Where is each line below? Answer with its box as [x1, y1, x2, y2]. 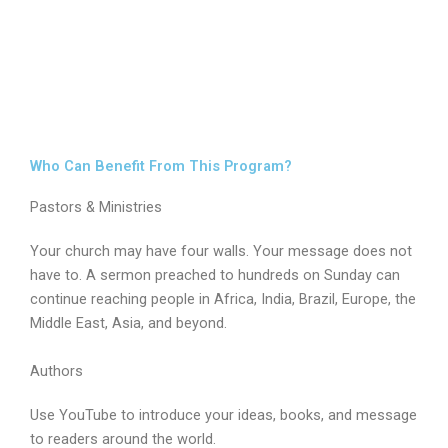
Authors [30, 361, 83, 380]
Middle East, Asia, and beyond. [30, 314, 227, 333]
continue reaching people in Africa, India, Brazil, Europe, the [30, 290, 416, 309]
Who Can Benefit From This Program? [30, 157, 292, 176]
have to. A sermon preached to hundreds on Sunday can [30, 266, 400, 285]
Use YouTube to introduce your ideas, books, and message [30, 405, 417, 424]
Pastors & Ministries [30, 198, 162, 217]
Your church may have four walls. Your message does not [30, 242, 412, 261]
